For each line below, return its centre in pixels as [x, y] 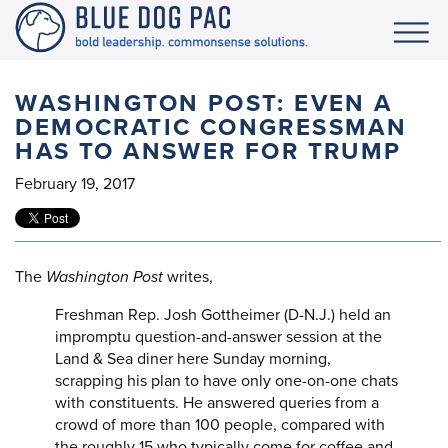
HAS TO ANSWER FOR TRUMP [208, 151]
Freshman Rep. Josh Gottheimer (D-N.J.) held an [223, 315]
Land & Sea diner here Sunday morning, [193, 359]
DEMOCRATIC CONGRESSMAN [211, 127]
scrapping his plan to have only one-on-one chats [227, 381]
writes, [188, 277]
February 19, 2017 [75, 184]
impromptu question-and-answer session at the [219, 337]
